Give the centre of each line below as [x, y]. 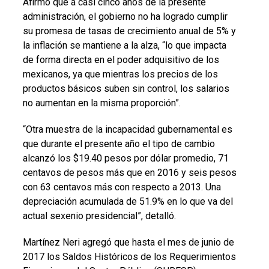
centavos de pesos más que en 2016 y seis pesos [129, 172]
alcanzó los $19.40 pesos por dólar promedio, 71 [125, 158]
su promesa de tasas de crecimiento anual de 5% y [129, 31]
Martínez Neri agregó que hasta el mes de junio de [128, 242]
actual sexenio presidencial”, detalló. [99, 216]
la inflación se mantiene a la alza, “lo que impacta [124, 45]
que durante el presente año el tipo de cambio [119, 144]
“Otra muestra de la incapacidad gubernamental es [127, 129]
